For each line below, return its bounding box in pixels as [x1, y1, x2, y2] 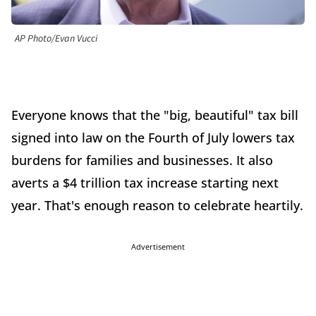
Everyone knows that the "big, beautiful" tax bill [11, 107, 298, 124]
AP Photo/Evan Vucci [15, 32, 97, 47]
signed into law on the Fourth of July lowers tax [11, 129, 295, 147]
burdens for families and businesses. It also [11, 152, 273, 169]
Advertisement [131, 241, 185, 253]
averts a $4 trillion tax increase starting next [11, 174, 279, 192]
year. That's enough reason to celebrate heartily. [11, 197, 303, 214]
